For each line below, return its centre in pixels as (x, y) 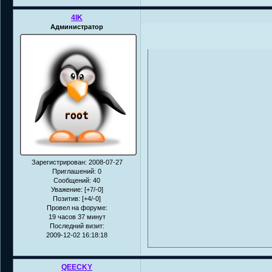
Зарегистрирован (58, 162)
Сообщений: (72, 180)
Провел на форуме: (77, 207)
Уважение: (66, 189)
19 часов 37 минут (77, 216)
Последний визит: (77, 226)
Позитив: (66, 198)
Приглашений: (74, 171)
